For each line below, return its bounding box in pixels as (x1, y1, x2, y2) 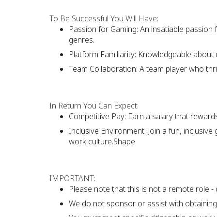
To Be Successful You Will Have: (49, 13, 158, 24)
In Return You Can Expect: (49, 100, 139, 111)
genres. (69, 34, 94, 45)
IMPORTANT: (49, 173, 95, 184)
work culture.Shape (69, 136, 135, 147)
